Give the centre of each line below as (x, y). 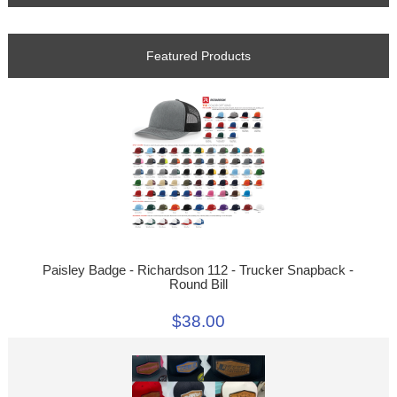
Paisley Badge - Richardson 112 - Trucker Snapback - (198, 271)
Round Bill (198, 285)
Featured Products (198, 56)
